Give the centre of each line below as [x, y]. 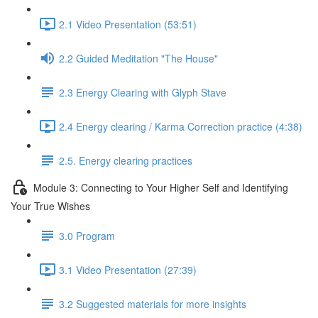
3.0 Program [87, 235]
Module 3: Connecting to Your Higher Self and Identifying [161, 187]
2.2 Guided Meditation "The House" [138, 58]
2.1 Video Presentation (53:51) [128, 24]
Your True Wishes [50, 206]
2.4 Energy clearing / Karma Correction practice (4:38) [181, 126]
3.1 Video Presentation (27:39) [128, 269]
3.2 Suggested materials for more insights [153, 303]
